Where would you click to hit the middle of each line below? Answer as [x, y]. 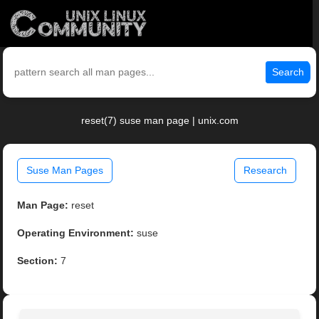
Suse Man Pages [65, 171]
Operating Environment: [76, 233]
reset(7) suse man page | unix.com [159, 121]
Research [265, 171]
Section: [38, 261]
